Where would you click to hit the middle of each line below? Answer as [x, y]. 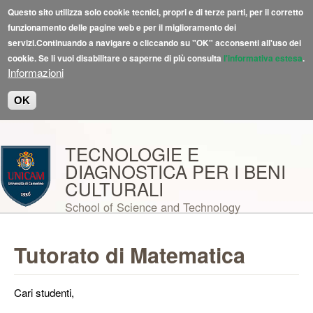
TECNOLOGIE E [132, 154]
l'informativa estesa [263, 58]
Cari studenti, [44, 292]
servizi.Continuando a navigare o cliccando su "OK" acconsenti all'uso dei [155, 43]
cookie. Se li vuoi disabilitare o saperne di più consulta [116, 58]
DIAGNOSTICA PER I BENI [175, 171]
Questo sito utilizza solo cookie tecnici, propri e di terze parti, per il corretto [156, 12]
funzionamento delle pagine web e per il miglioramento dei [122, 27]
